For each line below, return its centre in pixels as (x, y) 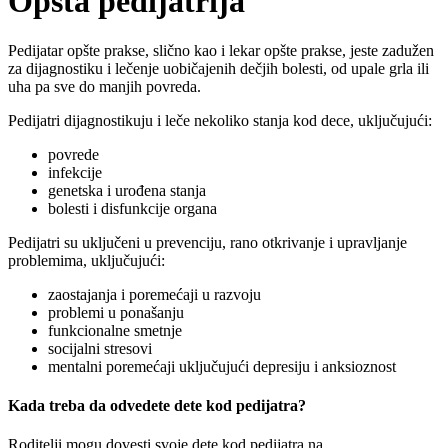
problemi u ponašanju (116, 312)
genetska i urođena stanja (127, 190)
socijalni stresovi (100, 348)
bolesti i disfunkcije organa (132, 208)
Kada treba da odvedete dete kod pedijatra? (157, 406)
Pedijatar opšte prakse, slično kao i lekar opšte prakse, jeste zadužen (221, 50)
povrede (73, 154)
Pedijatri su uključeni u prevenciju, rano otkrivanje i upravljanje (207, 242)
